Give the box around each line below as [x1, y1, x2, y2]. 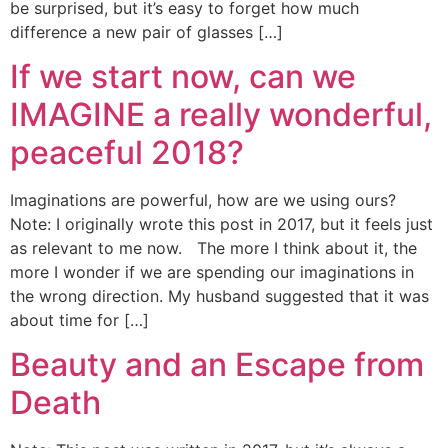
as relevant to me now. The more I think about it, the [10, 237, 417, 258]
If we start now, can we [10, 56, 356, 96]
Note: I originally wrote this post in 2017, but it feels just [10, 213, 433, 234]
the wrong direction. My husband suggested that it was [10, 285, 429, 306]
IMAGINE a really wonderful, [10, 94, 432, 134]
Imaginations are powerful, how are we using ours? [10, 189, 396, 210]
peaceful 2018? [10, 132, 244, 172]
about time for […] [10, 309, 149, 330]
